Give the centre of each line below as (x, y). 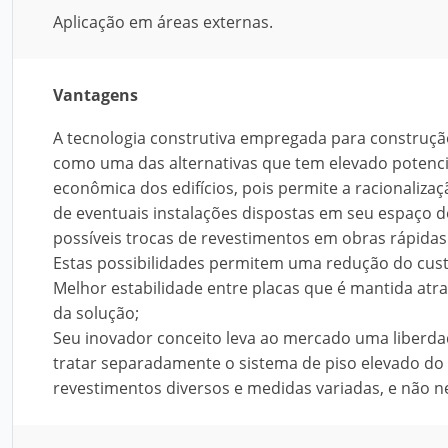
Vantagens (95, 95)
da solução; (96, 313)
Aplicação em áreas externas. (163, 22)
